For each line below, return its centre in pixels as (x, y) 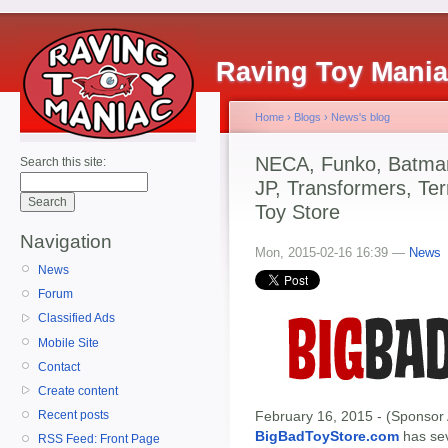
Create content (78, 390)
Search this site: (63, 162)
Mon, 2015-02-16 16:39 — (332, 252)
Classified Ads (76, 318)
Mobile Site (68, 342)
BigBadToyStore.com (327, 435)
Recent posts (73, 415)
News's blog (360, 117)
